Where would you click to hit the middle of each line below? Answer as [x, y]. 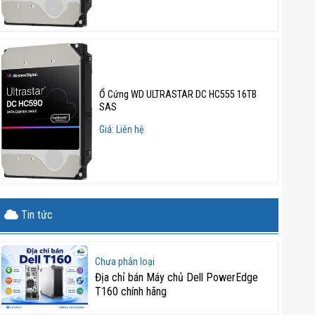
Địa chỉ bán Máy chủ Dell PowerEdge [176, 277]
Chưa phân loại [124, 262]
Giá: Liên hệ [122, 129]
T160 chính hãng [130, 291]
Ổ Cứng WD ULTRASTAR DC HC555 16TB [178, 94]
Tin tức [36, 215]
